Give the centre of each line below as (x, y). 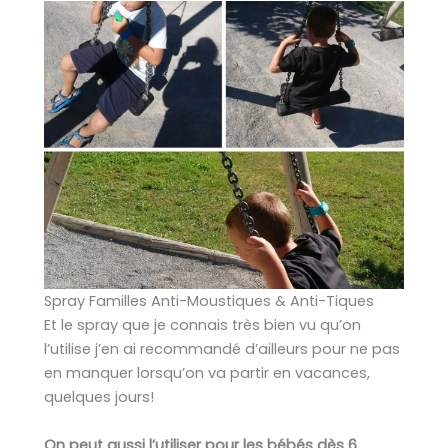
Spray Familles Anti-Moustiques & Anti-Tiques (209, 301)
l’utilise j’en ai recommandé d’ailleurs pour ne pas (222, 349)
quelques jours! (99, 397)
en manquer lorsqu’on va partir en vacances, (207, 373)
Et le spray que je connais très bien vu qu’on (202, 325)
